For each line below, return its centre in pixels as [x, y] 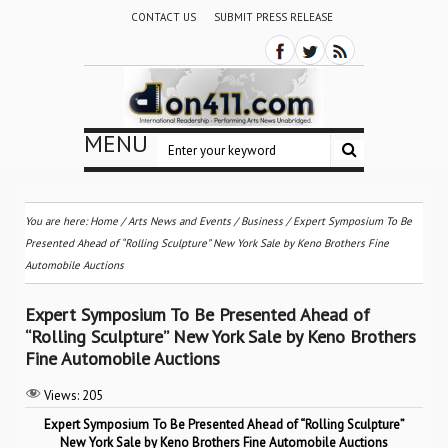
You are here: [57, 221]
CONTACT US [163, 17]
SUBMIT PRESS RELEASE [273, 17]
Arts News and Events [179, 221]
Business [262, 221]
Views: [61, 395]
